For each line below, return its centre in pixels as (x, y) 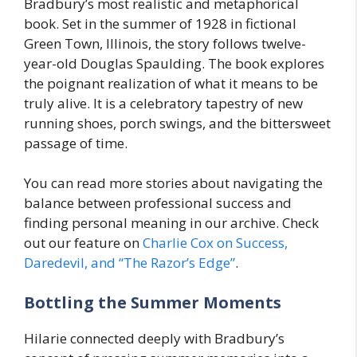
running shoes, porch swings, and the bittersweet (177, 123)
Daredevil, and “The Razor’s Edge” (129, 263)
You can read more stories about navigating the (173, 183)
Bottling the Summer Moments (153, 302)
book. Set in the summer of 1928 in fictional (160, 23)
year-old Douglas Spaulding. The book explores (174, 63)
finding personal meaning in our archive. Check (171, 223)
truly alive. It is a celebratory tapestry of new (163, 103)
